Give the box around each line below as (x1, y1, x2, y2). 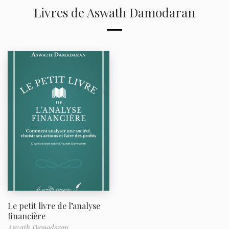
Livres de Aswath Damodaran (34, 4, 195, 21)
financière (8, 210, 45, 221)
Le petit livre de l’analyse (8, 200, 100, 211)
